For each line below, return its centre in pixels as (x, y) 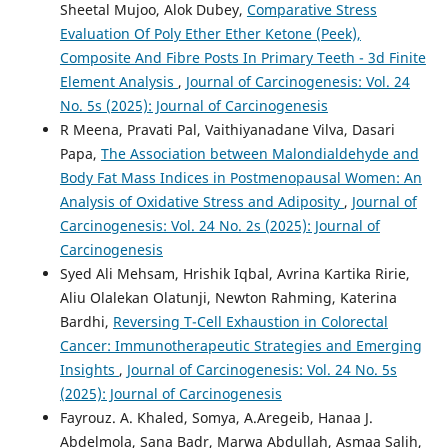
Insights (89, 369)
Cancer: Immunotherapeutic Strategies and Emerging (240, 345)
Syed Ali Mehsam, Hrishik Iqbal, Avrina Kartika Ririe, (234, 273)
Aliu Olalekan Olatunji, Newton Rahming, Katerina (228, 297)
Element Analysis (118, 81)
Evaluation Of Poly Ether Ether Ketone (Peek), (210, 33)
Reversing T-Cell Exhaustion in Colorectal (250, 321)
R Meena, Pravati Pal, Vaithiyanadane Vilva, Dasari (227, 129)
